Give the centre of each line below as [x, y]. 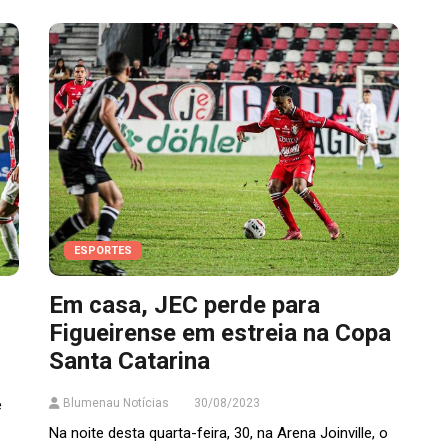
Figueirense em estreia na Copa [220, 333]
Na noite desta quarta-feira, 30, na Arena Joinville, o [218, 433]
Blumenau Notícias [114, 403]
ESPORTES [103, 251]
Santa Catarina [129, 361]
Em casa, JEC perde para [184, 305]
